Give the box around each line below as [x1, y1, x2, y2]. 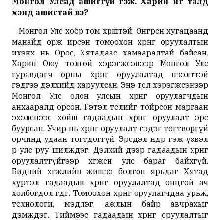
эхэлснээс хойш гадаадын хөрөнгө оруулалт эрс [12, 112, 208, 122]
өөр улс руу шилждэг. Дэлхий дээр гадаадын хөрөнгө [12, 144, 208, 155]
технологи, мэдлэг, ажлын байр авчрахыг [12, 198, 208, 209]
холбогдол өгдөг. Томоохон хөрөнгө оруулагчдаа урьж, [12, 188, 208, 198]
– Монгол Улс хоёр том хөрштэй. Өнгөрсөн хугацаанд [12, 26, 208, 36]
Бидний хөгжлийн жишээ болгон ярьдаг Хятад [12, 166, 208, 176]
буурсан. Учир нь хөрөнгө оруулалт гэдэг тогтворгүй [12, 123, 208, 133]
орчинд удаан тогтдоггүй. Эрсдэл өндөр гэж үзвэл [12, 134, 208, 144]
